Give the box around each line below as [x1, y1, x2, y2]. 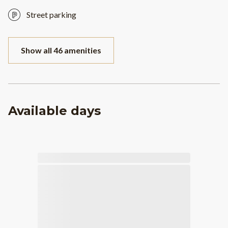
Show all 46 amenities [21, 45, 101, 55]
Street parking [26, 10, 76, 20]
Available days [8, 103, 101, 119]
